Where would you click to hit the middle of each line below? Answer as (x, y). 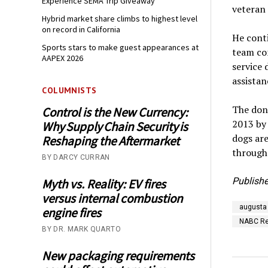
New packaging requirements (118, 255)
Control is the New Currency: (115, 112)
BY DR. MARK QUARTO (81, 229)
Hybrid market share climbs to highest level (120, 19)
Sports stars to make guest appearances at (121, 48)
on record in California (81, 30)
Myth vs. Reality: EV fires (104, 184)
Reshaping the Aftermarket (113, 141)
